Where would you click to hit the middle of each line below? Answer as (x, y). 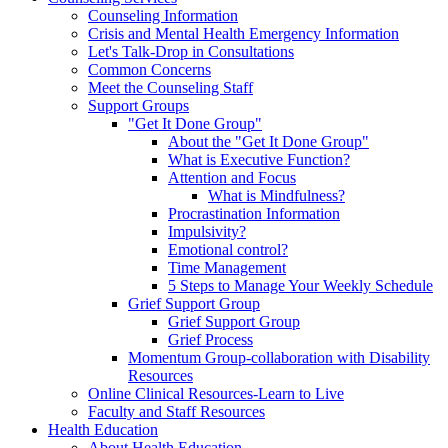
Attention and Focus (232, 177)
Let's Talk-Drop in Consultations (191, 51)
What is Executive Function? (259, 159)
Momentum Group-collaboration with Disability (279, 357)
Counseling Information (163, 15)
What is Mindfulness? (276, 195)
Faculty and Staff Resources (176, 411)
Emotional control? (228, 249)
